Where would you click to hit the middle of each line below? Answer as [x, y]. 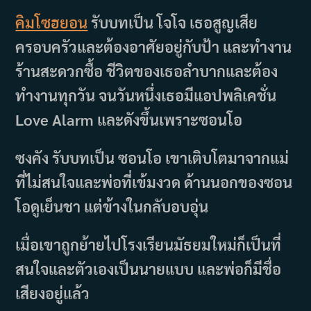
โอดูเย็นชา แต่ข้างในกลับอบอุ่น [112, 207]
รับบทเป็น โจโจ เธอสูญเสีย [173, 23]
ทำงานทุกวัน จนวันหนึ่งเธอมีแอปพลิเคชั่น [146, 95]
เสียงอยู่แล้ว [53, 293]
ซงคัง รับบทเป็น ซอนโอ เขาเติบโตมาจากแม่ [152, 158]
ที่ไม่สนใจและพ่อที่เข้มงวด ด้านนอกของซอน [154, 182]
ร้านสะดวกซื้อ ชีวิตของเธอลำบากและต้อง [147, 71]
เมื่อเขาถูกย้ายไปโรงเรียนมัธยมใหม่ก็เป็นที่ [149, 245]
